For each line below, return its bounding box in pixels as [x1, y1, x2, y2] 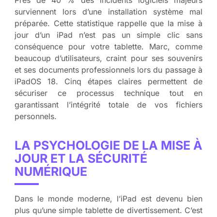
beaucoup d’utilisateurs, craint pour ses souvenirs [15, 53, 202, 63]
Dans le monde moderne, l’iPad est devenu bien [15, 194, 202, 204]
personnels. [15, 111, 57, 122]
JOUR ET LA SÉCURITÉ [15, 151, 147, 166]
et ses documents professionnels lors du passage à [15, 65, 202, 75]
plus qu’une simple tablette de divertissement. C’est [15, 205, 202, 216]
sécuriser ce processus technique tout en [15, 88, 202, 98]
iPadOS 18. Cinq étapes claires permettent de [15, 77, 202, 87]
